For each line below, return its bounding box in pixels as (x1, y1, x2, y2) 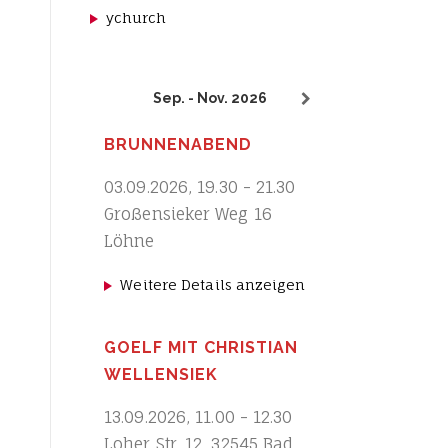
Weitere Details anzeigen (120, 276, 305, 293)
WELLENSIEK (104, 365, 218, 384)
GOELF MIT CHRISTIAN (104, 338, 298, 357)
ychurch (106, 9, 167, 26)
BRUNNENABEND (104, 135, 252, 154)
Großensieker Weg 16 (104, 204, 272, 224)
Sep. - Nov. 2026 (153, 90, 267, 106)
